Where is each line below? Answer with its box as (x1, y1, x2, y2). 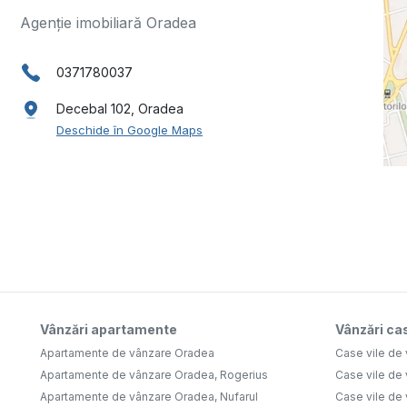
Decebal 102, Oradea (56, 101, 184, 117)
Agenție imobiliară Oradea (20, 13, 196, 32)
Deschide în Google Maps (56, 123, 203, 138)
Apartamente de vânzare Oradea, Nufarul (40, 389, 258, 403)
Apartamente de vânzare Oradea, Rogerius (40, 367, 268, 382)
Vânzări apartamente (40, 321, 177, 337)
